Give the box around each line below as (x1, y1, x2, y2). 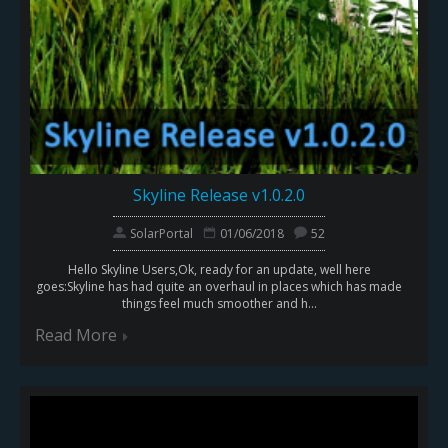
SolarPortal (130, 224, 193, 242)
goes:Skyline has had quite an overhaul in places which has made (36, 277, 402, 295)
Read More (35, 323, 117, 346)
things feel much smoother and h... (121, 294, 317, 312)
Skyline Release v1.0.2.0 (133, 183, 305, 206)
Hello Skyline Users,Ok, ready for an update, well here (67, 260, 371, 278)
